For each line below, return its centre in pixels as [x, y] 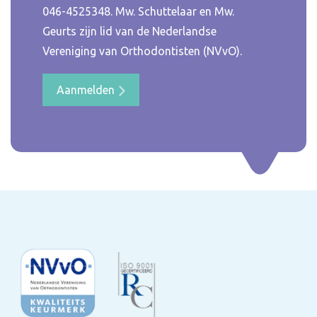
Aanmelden [86, 90]
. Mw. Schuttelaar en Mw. [172, 11]
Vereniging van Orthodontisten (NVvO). [142, 51]
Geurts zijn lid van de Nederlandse [129, 31]
